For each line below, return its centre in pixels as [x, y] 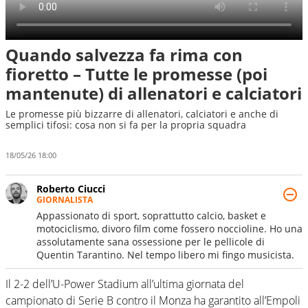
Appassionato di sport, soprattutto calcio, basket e [151, 215]
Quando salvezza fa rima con [124, 54]
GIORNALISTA [65, 199]
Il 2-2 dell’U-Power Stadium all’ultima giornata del [125, 284]
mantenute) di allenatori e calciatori [154, 93]
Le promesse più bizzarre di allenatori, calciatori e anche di [142, 113]
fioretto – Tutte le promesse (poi [136, 74]
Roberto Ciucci [71, 188]
